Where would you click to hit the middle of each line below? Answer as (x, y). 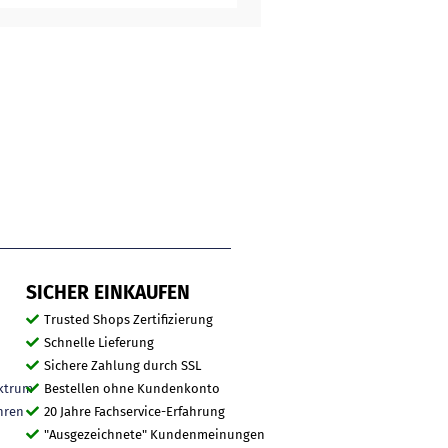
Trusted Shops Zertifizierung (128, 319)
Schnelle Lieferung (99, 342)
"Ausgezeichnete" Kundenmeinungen (154, 434)
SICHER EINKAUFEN (108, 292)
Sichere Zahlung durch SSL (122, 365)
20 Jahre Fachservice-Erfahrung (134, 411)
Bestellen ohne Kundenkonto (132, 388)
